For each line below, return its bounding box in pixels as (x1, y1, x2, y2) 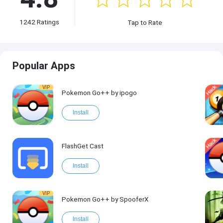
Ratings (35, 18, 60, 26)
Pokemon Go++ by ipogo (61, 89, 137, 97)
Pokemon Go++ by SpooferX (61, 195, 149, 203)
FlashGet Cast (61, 141, 104, 150)
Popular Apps (12, 60, 76, 72)
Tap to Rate (127, 18, 162, 26)
